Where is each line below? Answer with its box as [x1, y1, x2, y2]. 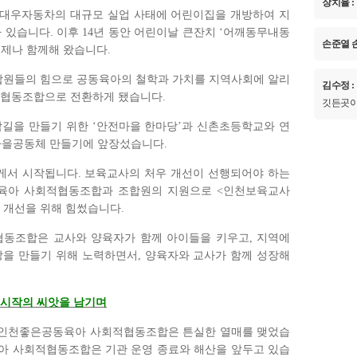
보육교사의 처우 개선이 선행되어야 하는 [84, 167, 291, 179]
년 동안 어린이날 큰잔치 [93, 25, 220, 38]
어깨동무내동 [223, 25, 291, 38]
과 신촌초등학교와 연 [182, 120, 291, 132]
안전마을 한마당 [96, 120, 178, 132]
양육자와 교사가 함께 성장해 [144, 249, 291, 261]
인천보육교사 [223, 184, 290, 197]
